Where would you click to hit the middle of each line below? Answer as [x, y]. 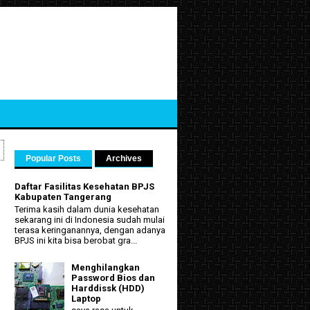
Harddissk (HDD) [108, 288]
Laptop [86, 298]
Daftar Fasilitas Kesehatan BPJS [84, 187]
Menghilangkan [106, 267]
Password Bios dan [113, 277]
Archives [124, 158]
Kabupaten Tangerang [63, 197]
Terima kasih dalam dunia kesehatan [87, 209]
